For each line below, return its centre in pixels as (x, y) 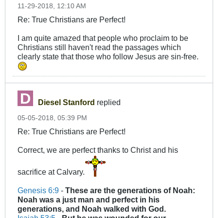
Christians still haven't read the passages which (99, 47)
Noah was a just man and (65, 200)
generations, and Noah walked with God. (92, 209)
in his (149, 200)
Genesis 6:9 (38, 191)
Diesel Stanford (66, 102)
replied (108, 102)
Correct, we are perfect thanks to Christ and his (98, 150)
